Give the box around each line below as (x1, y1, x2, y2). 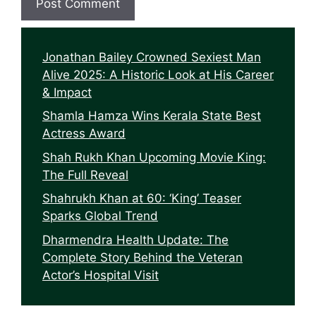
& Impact (42, 85, 92, 99)
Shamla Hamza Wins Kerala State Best (42, 109, 261, 123)
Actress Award (42, 126, 126, 141)
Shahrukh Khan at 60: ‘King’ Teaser (42, 191, 241, 206)
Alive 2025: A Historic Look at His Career (42, 67, 274, 82)
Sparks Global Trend (42, 209, 158, 224)
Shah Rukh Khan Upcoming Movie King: (42, 150, 266, 164)
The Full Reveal (42, 167, 128, 182)
